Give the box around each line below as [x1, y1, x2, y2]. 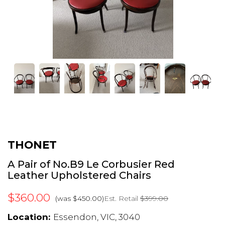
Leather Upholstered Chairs [8, 169, 151, 181]
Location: [8, 212, 50, 222]
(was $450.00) [55, 194, 104, 202]
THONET [8, 138, 57, 151]
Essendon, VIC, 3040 [53, 212, 140, 222]
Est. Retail [104, 193, 140, 203]
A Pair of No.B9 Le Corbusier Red [8, 158, 175, 170]
